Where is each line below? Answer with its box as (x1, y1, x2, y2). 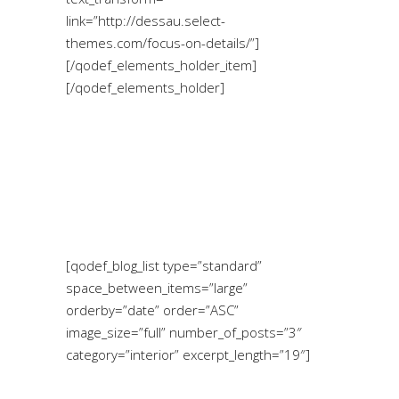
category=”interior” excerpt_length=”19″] (66, 345, 310, 363)
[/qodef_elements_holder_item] (66, 55, 256, 74)
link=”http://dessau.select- (66, 11, 225, 29)
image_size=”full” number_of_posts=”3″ (66, 322, 302, 341)
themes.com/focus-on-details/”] (66, 33, 259, 52)
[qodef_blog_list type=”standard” (66, 256, 262, 274)
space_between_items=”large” (66, 278, 248, 297)
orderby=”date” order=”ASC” (66, 300, 239, 319)
